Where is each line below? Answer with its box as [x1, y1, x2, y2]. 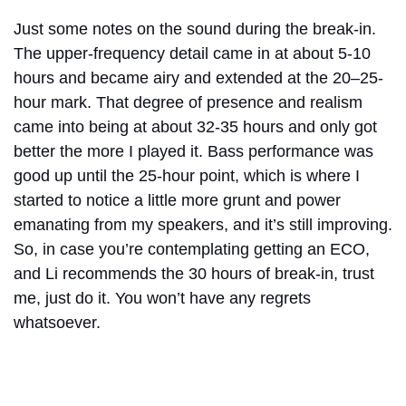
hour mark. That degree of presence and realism [14, 93, 362, 112]
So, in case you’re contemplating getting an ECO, [14, 240, 370, 259]
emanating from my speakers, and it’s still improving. [14, 216, 392, 235]
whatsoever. [14, 314, 101, 333]
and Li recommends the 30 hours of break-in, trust [14, 265, 374, 284]
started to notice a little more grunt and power [14, 191, 341, 210]
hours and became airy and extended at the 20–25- [14, 69, 383, 88]
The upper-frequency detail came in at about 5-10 [14, 44, 371, 63]
